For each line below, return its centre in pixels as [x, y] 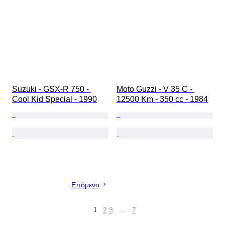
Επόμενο [85, 185]
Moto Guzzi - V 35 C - [155, 89]
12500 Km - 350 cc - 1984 [162, 99]
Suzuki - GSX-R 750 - [51, 89]
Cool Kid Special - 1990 [54, 99]
